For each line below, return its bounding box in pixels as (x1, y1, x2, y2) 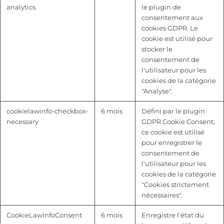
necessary (6, 117, 38, 125)
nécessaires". (141, 191, 182, 199)
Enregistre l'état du (141, 211, 204, 219)
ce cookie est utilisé (141, 128, 204, 136)
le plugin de (141, 3, 181, 11)
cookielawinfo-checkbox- (6, 107, 88, 115)
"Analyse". (141, 87, 172, 95)
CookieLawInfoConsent (6, 211, 82, 219)
